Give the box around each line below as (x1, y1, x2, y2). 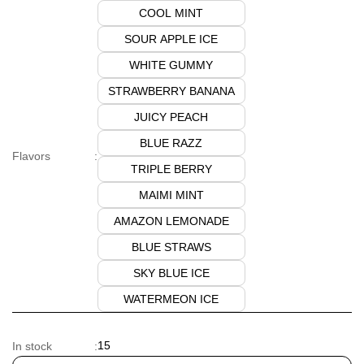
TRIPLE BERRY (130, 162, 212, 175)
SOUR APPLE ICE (124, 32, 218, 45)
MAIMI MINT (138, 188, 204, 201)
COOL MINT (139, 6, 203, 19)
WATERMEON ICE (123, 292, 219, 305)
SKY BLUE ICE (132, 266, 210, 279)
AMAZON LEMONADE (113, 214, 229, 227)
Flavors (12, 149, 50, 162)
